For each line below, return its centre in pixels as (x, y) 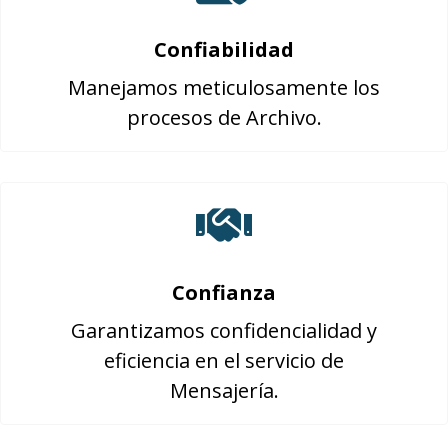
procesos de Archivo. (224, 117)
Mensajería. (224, 390)
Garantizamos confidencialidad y (224, 330)
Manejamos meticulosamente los (224, 87)
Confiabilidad (224, 49)
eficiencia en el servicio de (224, 360)
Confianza (224, 292)
